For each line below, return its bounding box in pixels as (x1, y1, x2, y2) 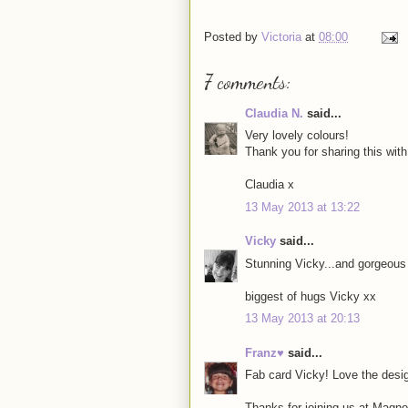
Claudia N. (245, 106, 303, 120)
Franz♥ (245, 345, 284, 360)
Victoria (261, 29, 301, 44)
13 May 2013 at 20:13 (245, 311, 360, 326)
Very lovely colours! (245, 128, 349, 143)
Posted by (204, 29, 261, 44)
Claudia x (245, 178, 294, 192)
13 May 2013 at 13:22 (245, 199, 360, 214)
